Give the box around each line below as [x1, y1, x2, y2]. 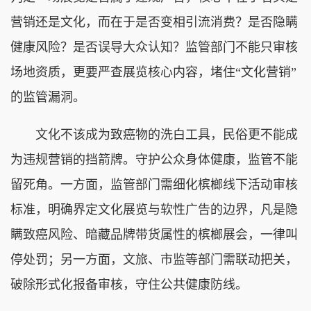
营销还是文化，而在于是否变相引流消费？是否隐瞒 [10, 15, 298, 29]
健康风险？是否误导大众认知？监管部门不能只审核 [10, 40, 298, 54]
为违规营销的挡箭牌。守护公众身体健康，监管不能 [10, 152, 298, 167]
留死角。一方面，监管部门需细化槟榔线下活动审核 [10, 177, 298, 192]
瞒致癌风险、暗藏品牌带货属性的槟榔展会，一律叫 [10, 227, 298, 242]
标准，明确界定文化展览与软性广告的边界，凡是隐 [10, 202, 298, 217]
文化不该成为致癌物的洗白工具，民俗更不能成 [10, 127, 298, 142]
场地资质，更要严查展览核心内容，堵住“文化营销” [10, 65, 296, 79]
